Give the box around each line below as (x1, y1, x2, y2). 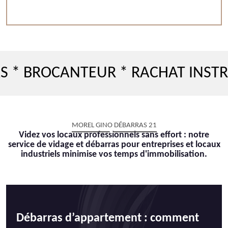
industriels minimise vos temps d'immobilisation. (21, 150, 207, 159)
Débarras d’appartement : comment (16, 212, 199, 224)
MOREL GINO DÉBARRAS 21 (71, 122, 157, 129)
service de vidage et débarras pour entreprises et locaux (8, 140, 220, 150)
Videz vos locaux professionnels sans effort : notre (19, 130, 209, 140)
